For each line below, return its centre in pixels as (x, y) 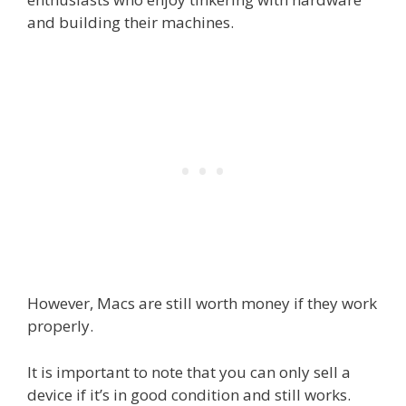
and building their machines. (130, 22)
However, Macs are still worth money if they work (202, 304)
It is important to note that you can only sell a (189, 372)
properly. (60, 326)
